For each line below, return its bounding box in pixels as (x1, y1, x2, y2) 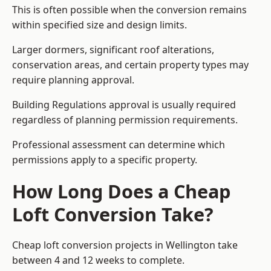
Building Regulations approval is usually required (12, 98, 236, 112)
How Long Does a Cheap (12, 178, 230, 204)
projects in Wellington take (113, 238, 238, 252)
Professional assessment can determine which (12, 138, 225, 152)
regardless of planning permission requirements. (12, 113, 238, 127)
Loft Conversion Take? (12, 201, 214, 227)
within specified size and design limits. (12, 18, 187, 32)
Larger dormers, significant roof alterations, (12, 43, 214, 57)
